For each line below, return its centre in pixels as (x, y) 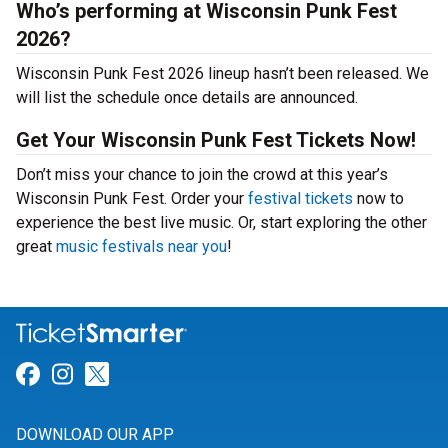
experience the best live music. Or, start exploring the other (221, 222)
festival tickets (300, 198)
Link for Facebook (135, 374)
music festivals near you (141, 246)
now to (378, 198)
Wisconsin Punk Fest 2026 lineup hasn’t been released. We (222, 73)
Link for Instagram (172, 374)
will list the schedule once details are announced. (187, 97)
